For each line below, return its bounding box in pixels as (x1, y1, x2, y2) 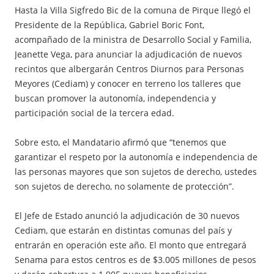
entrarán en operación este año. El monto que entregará (15, 239, 246, 251)
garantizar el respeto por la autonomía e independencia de (15, 151, 257, 163)
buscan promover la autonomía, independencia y (15, 92, 216, 105)
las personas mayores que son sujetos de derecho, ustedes (15, 166, 257, 178)
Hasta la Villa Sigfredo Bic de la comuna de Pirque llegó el (15, 4, 251, 17)
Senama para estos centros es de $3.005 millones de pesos (15, 254, 256, 266)
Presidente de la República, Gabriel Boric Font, (15, 19, 204, 31)
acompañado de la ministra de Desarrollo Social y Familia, (15, 34, 251, 46)
